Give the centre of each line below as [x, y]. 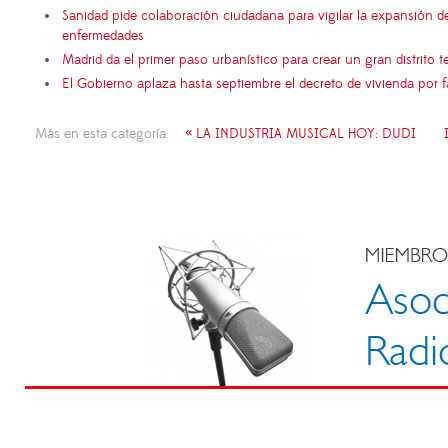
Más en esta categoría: [102, 134]
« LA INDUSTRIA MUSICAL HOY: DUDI [300, 134]
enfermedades [103, 36]
